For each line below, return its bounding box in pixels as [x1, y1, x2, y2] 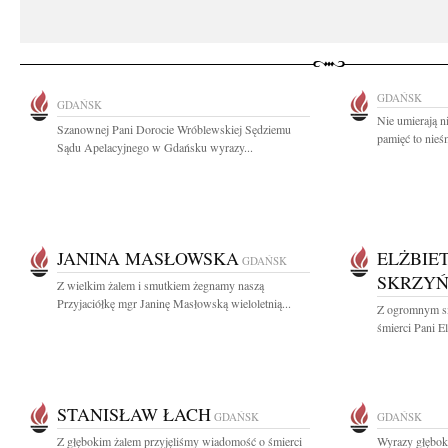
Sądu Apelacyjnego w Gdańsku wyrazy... [57, 139, 253, 155]
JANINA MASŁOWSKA [57, 246, 239, 270]
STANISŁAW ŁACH [57, 402, 211, 426]
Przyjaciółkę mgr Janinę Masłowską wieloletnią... [57, 295, 291, 311]
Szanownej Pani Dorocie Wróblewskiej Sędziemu [57, 121, 291, 137]
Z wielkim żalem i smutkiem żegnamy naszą [57, 277, 264, 293]
